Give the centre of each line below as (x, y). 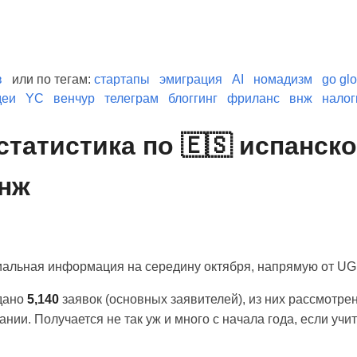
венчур (74, 99)
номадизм (283, 80)
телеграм (131, 99)
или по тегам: (51, 80)
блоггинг (193, 99)
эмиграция (191, 80)
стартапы (122, 80)
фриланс (253, 99)
